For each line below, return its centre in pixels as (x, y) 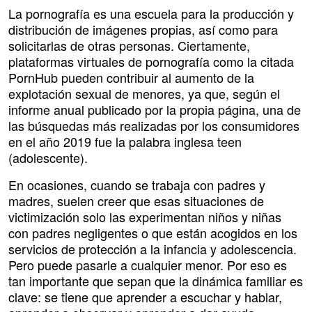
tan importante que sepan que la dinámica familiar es (156, 281)
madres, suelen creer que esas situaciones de (136, 201)
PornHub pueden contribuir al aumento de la (131, 78)
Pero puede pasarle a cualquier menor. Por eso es (148, 265)
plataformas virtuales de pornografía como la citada (151, 62)
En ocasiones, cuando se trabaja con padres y (137, 185)
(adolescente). (48, 158)
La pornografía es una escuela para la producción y (151, 14)
